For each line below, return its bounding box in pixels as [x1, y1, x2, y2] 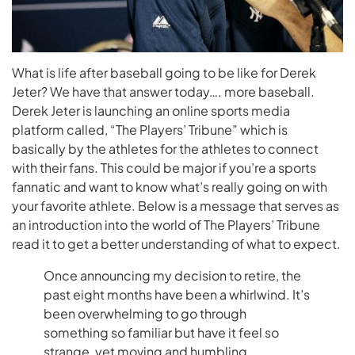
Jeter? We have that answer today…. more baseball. [12, 83, 315, 101]
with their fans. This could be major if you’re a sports [12, 159, 316, 177]
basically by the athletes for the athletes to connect [12, 140, 319, 158]
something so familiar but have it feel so [44, 324, 279, 342]
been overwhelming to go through [44, 305, 246, 323]
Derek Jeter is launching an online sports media [12, 102, 290, 120]
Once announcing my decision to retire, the [44, 267, 301, 284]
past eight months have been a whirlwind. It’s [44, 286, 310, 303]
